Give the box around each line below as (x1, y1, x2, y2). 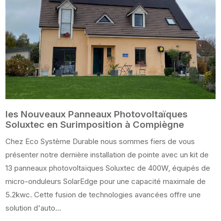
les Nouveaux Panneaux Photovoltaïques (5, 109, 188, 120)
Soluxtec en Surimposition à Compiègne (5, 119, 184, 131)
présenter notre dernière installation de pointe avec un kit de (5, 150, 209, 160)
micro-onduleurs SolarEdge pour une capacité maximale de (5, 177, 206, 186)
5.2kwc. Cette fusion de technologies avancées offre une (5, 190, 201, 200)
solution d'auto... (5, 203, 62, 213)
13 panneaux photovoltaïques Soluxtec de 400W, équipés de (5, 163, 211, 173)
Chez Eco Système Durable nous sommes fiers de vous (5, 137, 195, 147)
